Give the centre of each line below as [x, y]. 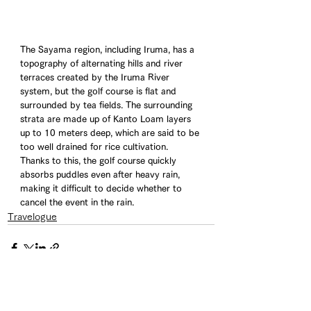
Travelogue [32, 217]
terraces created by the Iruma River [96, 78]
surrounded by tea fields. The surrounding [108, 106]
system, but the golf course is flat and [100, 92]
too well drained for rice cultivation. [95, 147]
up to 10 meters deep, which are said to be [111, 133]
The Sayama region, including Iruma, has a [109, 50]
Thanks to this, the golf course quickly [100, 161]
